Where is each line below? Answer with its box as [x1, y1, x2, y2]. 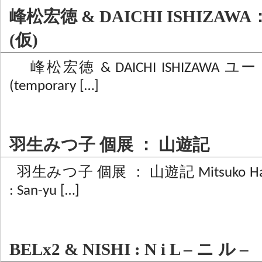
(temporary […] [9, 79, 99, 94]
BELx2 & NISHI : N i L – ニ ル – [9, 240, 249, 258]
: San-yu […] [9, 184, 80, 198]
